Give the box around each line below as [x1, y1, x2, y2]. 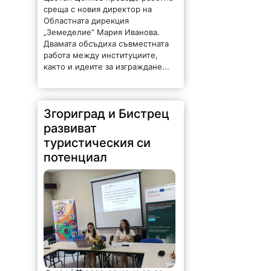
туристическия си [44, 135, 151, 151]
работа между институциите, [44, 50, 158, 60]
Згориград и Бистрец [44, 106, 170, 122]
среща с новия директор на [44, 4, 152, 15]
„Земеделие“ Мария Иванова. [44, 27, 160, 38]
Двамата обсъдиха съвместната [44, 39, 169, 49]
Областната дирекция [44, 16, 129, 26]
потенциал [44, 150, 108, 165]
